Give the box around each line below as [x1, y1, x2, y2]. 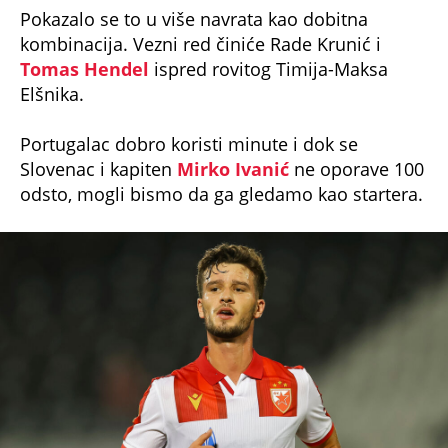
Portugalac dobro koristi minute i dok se [20, 109, 358, 134]
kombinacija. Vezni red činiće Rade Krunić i [20, 9, 381, 34]
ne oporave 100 [289, 134, 424, 159]
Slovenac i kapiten [20, 134, 177, 159]
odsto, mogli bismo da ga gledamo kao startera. [20, 159, 423, 184]
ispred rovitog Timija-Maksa [149, 34, 388, 59]
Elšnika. [20, 59, 84, 84]
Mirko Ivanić [177, 134, 289, 159]
